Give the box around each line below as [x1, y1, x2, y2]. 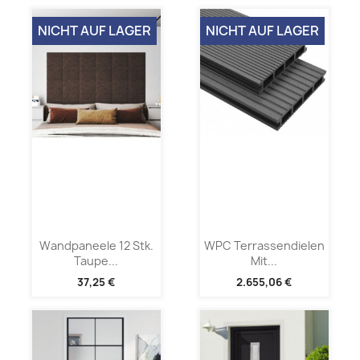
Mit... [251, 252, 277, 268]
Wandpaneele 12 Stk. [39, 237, 153, 253]
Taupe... [74, 252, 118, 268]
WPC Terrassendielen [203, 237, 325, 253]
